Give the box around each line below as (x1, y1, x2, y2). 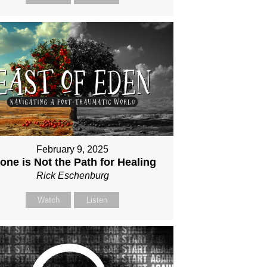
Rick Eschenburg (36, 170, 109, 181)
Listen (86, 195, 107, 205)
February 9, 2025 (36, 144, 109, 155)
